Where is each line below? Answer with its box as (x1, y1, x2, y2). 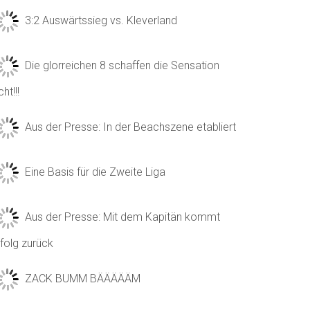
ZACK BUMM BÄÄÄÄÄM (25, 272, 140, 286)
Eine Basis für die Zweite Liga (25, 165, 165, 179)
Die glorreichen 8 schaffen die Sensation (25, 59, 219, 73)
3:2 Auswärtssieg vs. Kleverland (25, 14, 177, 28)
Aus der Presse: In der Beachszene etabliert (25, 120, 236, 134)
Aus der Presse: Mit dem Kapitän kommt (25, 210, 220, 224)
